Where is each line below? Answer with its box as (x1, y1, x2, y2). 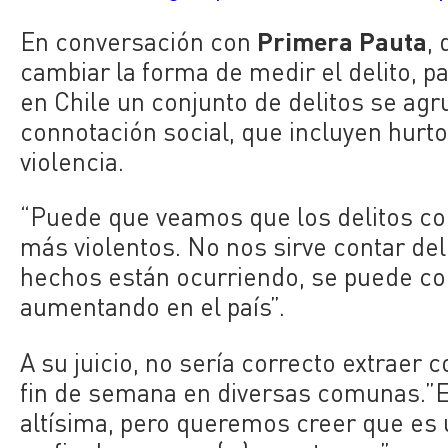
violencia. (20, 146, 125, 178)
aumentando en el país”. (20, 291, 286, 323)
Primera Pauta (257, 25, 428, 57)
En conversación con (20, 26, 258, 58)
